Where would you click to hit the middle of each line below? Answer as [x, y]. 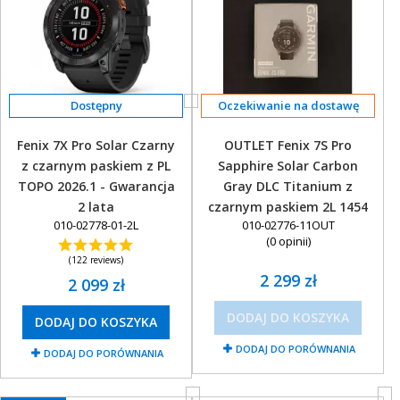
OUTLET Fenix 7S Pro [288, 145]
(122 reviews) [96, 260]
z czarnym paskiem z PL [96, 166]
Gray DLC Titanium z [288, 186]
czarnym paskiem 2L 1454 [288, 207]
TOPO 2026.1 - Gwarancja [96, 186]
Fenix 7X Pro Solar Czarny [96, 145]
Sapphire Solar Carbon [288, 166]
